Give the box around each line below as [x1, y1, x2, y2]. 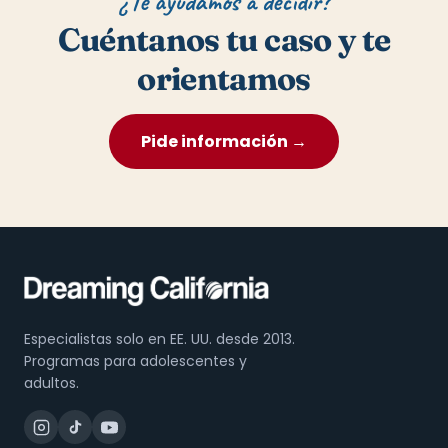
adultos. [24, 373, 79, 393]
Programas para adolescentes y [24, 351, 247, 371]
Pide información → [141, 130, 307, 153]
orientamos [137, 59, 311, 98]
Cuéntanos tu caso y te [57, 20, 391, 59]
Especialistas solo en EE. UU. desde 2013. [24, 329, 295, 349]
